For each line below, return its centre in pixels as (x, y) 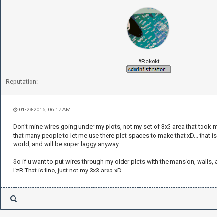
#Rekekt (149, 62)
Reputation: (22, 82)
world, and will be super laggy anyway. (66, 144)
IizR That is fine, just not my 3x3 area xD (67, 170)
